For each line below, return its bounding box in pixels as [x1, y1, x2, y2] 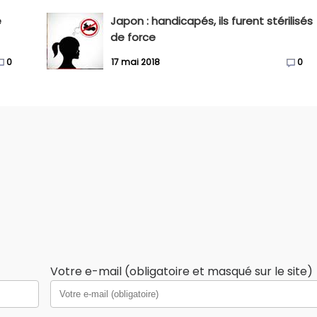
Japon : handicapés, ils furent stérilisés [110, 13, 313, 28]
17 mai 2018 [111, 56, 161, 69]
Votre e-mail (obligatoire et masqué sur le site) [50, 263, 313, 279]
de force [110, 30, 156, 45]
